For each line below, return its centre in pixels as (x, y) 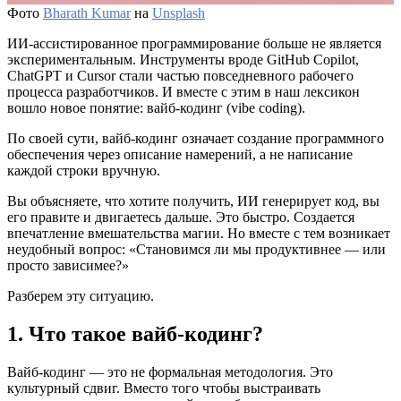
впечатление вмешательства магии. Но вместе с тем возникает (199, 233)
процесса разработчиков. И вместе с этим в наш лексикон (183, 91)
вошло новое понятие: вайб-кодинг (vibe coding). (156, 107)
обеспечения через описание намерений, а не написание (180, 154)
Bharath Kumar (87, 13)
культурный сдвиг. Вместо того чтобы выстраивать (164, 388)
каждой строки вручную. (84, 170)
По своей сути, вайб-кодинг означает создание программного (196, 138)
